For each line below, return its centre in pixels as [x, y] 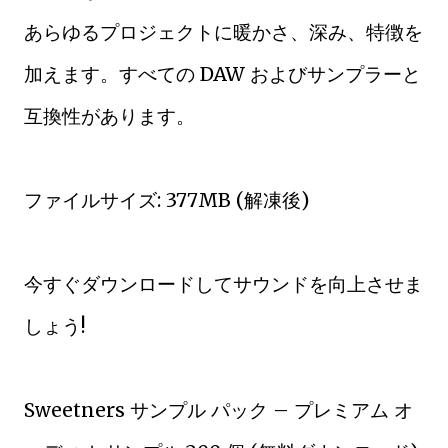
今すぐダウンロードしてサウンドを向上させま [223, 284]
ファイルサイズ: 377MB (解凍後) [166, 200]
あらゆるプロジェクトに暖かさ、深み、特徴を [223, 32]
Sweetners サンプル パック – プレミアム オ [218, 410]
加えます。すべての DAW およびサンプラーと [222, 74]
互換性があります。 [109, 116]
